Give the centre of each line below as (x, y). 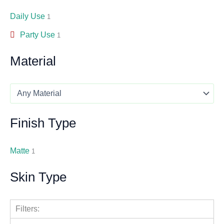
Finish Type (43, 123)
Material (33, 61)
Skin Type (38, 177)
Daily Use (27, 16)
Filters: (27, 208)
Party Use (37, 35)
